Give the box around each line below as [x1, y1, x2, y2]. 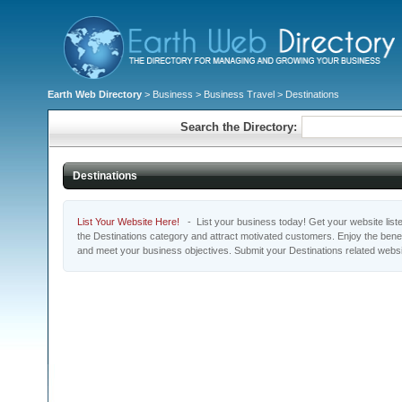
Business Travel [204, 89, 275, 100]
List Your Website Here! [77, 216, 179, 227]
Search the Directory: [179, 120, 297, 134]
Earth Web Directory [48, 89, 142, 100]
